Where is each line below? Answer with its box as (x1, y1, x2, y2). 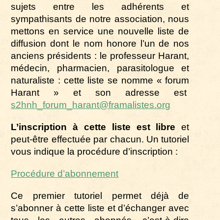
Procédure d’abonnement (11, 168, 119, 179)
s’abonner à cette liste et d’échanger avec (11, 202, 190, 213)
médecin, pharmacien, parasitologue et (11, 62, 190, 73)
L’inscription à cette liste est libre (11, 121, 176, 132)
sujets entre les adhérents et (11, 1, 190, 12)
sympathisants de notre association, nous (11, 13, 190, 24)
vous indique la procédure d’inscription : (11, 146, 178, 157)
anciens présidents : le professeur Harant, (11, 50, 190, 61)
